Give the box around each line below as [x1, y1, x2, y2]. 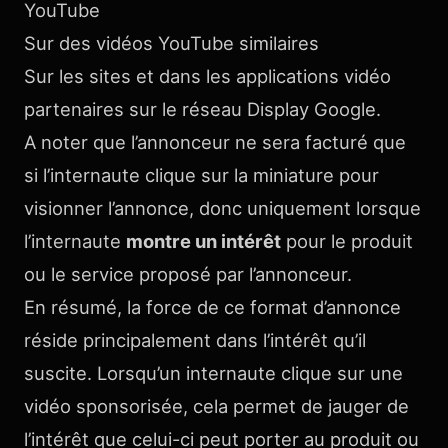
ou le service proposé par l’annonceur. [24, 263, 352, 285]
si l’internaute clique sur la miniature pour [24, 164, 379, 186]
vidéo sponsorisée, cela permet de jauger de [24, 395, 409, 417]
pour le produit [281, 230, 413, 252]
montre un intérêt [126, 230, 281, 252]
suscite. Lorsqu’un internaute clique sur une [24, 362, 403, 384]
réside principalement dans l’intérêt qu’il [24, 329, 366, 351]
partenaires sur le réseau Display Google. [24, 98, 381, 120]
